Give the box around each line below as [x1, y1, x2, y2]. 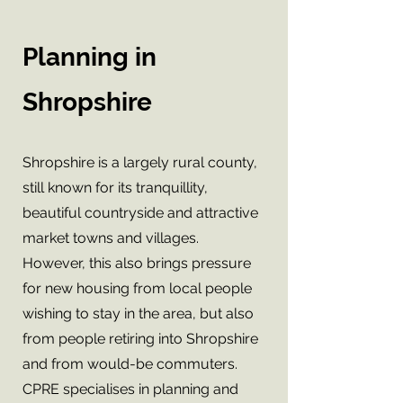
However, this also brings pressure [22, 255, 251, 272]
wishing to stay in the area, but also [22, 305, 254, 322]
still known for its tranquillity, [22, 179, 208, 196]
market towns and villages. [22, 229, 199, 246]
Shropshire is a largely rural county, [22, 154, 257, 171]
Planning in [22, 42, 157, 72]
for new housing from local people [22, 280, 252, 297]
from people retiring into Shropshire [22, 330, 258, 347]
